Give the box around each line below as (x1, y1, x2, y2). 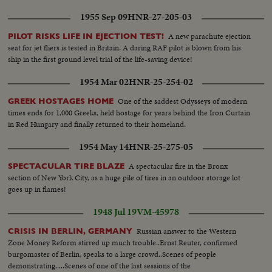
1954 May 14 (79, 140, 129, 154)
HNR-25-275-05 (129, 140, 193, 154)
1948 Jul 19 (93, 205, 137, 219)
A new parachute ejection (168, 30, 251, 42)
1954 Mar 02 (79, 75, 129, 89)
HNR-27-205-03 (127, 10, 192, 24)
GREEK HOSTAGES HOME (8, 96, 114, 106)
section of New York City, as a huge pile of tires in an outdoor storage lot (8, 171, 241, 183)
